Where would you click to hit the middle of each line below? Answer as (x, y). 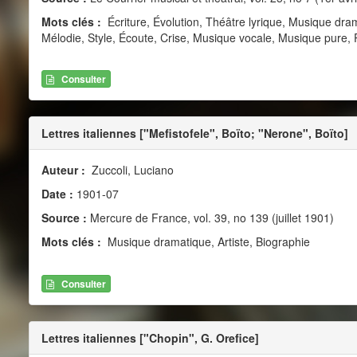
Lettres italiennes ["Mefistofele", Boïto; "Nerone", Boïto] (194, 133)
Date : (59, 194)
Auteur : (65, 170)
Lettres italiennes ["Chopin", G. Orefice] (150, 337)
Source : (64, 218)
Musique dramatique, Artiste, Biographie (207, 242)
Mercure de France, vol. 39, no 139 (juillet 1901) (210, 218)
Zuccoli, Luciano (131, 170)
